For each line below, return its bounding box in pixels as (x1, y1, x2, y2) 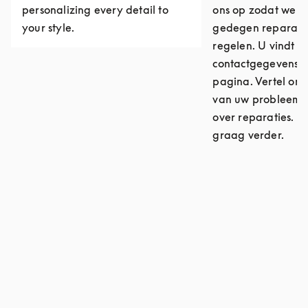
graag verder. (212, 128, 284, 142)
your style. (22, 21, 75, 34)
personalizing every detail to (22, 3, 168, 16)
